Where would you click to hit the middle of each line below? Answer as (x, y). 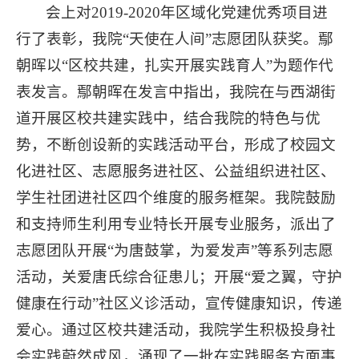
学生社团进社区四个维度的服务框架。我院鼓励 (176, 198)
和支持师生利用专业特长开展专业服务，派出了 (176, 224)
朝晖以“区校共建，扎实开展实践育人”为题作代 (175, 66)
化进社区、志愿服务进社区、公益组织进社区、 (176, 171)
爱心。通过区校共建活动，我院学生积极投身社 (176, 330)
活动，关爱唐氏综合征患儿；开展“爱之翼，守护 (179, 277)
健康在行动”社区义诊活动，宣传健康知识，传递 (179, 304)
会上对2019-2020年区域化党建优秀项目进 (187, 13)
